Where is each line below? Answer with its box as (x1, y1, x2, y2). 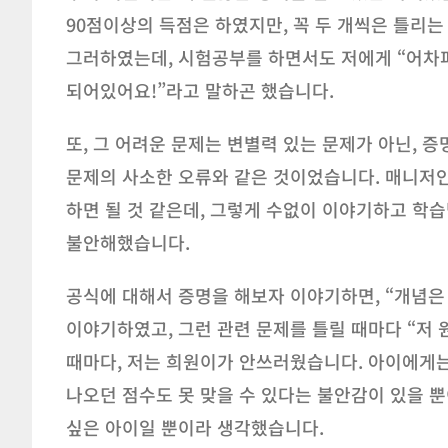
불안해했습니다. (66, 229, 190, 256)
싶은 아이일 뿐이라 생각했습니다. (66, 414, 324, 441)
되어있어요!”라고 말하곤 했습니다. (66, 77, 334, 104)
